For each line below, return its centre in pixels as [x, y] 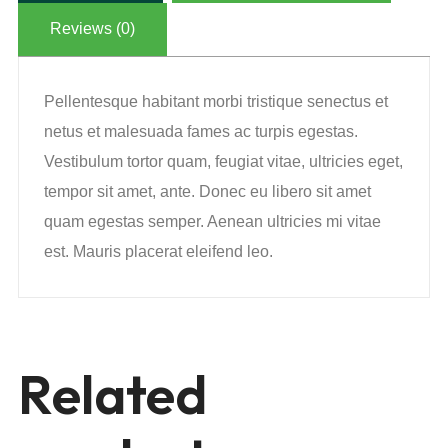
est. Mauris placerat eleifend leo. [158, 251]
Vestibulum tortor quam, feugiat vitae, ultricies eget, [223, 161]
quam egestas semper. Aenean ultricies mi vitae [212, 221]
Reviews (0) [92, 28]
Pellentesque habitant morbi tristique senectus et [216, 101]
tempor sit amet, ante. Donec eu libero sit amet [207, 191]
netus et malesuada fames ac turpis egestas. [201, 131]
